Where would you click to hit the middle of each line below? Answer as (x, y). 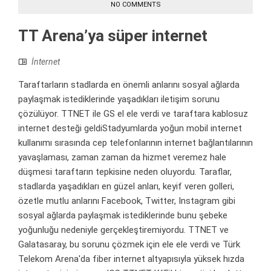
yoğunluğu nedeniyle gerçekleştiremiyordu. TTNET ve (123, 230)
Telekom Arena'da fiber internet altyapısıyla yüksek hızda (131, 259)
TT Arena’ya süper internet (113, 35)
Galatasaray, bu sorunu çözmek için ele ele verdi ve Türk (129, 244)
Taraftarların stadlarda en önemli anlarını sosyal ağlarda (129, 84)
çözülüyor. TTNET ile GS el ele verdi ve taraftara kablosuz (133, 113)
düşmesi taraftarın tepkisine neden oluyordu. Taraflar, (125, 171)
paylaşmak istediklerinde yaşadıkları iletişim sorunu (119, 99)
